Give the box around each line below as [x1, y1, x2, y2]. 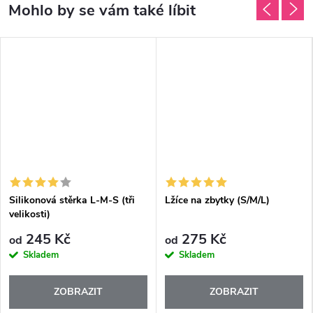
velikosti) [9, 207, 50, 221]
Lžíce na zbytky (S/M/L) [165, 193, 270, 207]
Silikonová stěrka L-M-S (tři [9, 193, 135, 207]
